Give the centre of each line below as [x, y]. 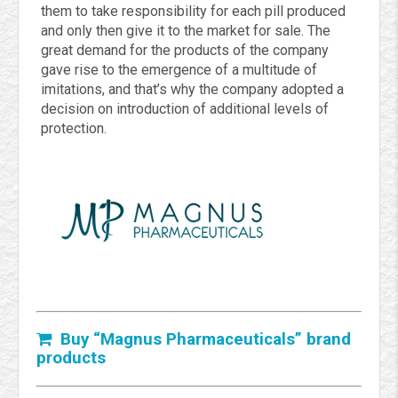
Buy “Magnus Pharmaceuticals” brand [201, 340]
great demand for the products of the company [185, 51]
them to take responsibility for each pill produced [193, 12]
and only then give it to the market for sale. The [186, 31]
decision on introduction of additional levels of [185, 109]
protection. [74, 129]
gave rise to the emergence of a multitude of [179, 70]
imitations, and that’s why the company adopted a [192, 90]
